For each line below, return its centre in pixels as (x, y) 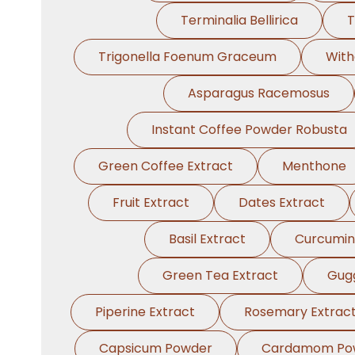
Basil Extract (207, 239)
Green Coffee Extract (165, 166)
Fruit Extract (151, 202)
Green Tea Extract (220, 275)
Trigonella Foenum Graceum (187, 57)
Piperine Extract (145, 312)
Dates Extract (282, 202)
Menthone (314, 166)
